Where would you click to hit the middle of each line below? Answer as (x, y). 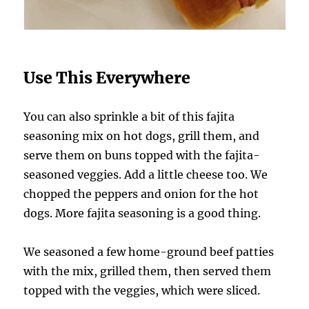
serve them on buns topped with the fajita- (142, 155)
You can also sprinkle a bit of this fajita (129, 116)
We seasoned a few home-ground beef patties (149, 251)
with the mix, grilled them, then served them (148, 271)
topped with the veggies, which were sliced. (142, 290)
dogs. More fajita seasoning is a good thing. (142, 213)
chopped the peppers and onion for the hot (141, 193)
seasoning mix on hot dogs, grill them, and (142, 136)
